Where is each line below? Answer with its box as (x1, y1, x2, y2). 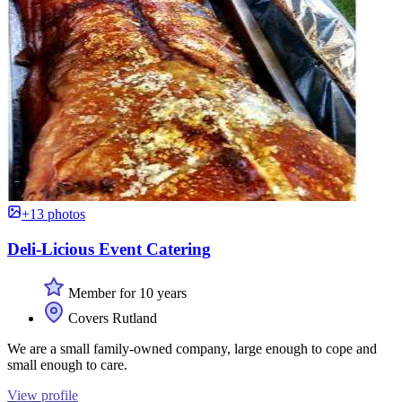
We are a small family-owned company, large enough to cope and (7, 340, 377, 356)
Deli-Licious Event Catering (7, 240, 211, 259)
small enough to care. (7, 356, 127, 372)
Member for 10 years (65, 284, 187, 301)
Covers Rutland (65, 310, 157, 326)
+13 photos (22, 206, 85, 223)
